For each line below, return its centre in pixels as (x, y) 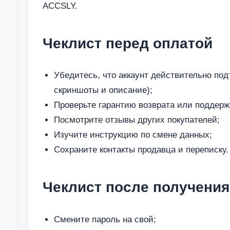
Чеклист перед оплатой (128, 44)
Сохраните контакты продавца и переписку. (141, 150)
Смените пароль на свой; (105, 219)
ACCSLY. (60, 6)
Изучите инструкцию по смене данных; (133, 135)
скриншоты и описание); (103, 90)
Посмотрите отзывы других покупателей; (137, 120)
